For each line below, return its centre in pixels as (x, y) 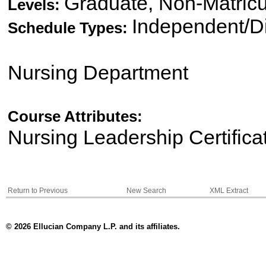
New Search (146, 191)
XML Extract (229, 191)
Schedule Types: (69, 28)
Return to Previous (37, 191)
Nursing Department (98, 72)
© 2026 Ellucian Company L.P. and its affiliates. (93, 227)
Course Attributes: (75, 116)
